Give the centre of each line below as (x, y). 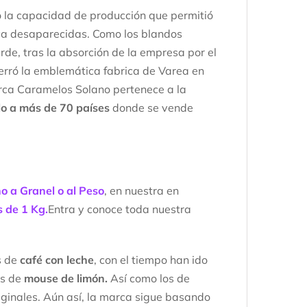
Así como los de (149, 279)
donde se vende (151, 108)
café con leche (57, 260)
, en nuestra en (142, 191)
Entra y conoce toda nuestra (120, 209)
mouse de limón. (66, 279)
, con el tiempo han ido (151, 260)
